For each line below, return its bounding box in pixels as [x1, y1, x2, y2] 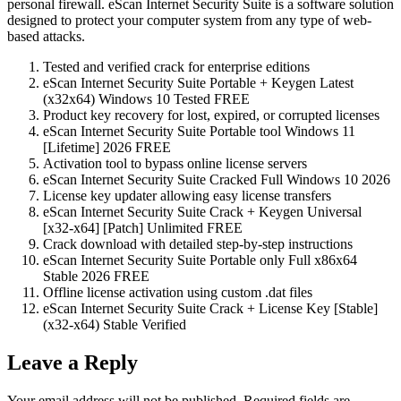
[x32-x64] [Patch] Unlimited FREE [43, 219, 243, 235]
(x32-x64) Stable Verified [43, 316, 186, 332]
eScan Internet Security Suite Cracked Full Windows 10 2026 [43, 171, 390, 187]
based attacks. [7, 28, 85, 44]
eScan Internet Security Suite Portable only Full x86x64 [43, 252, 357, 268]
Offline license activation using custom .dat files [43, 284, 312, 300]
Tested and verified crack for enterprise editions [43, 58, 310, 74]
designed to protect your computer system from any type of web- [7, 12, 371, 28]
